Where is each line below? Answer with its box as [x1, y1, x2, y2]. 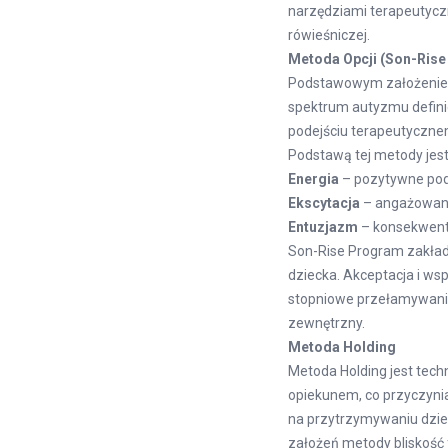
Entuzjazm [288, 219, 358, 235]
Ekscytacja [288, 195, 360, 211]
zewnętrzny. [288, 315, 365, 331]
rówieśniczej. [288, 27, 370, 43]
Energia [288, 171, 339, 187]
